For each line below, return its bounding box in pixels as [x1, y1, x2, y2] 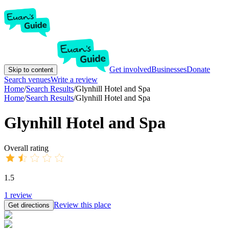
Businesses [151, 65, 187, 74]
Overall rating [4, 143, 49, 152]
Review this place [54, 200, 111, 209]
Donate [187, 65, 210, 74]
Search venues [4, 75, 51, 84]
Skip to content [8, 66, 53, 74]
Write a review [51, 75, 98, 84]
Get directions [8, 201, 50, 209]
